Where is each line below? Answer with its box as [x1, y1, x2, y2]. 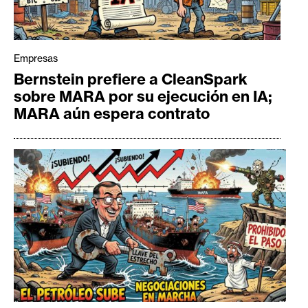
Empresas [14, 52, 58, 65]
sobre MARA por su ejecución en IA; [14, 87, 272, 107]
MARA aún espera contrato [14, 104, 210, 124]
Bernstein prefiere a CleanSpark [14, 69, 247, 89]
